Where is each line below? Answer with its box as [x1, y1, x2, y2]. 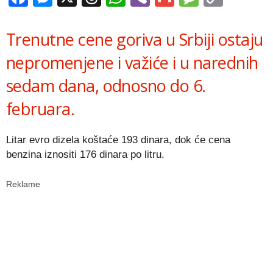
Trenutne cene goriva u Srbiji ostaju [6, 28, 263, 51]
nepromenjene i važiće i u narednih [6, 51, 258, 74]
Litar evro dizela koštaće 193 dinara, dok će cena [6, 134, 230, 146]
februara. [6, 97, 75, 120]
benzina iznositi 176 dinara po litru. [6, 149, 165, 160]
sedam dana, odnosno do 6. [6, 74, 206, 97]
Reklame [6, 179, 40, 189]
